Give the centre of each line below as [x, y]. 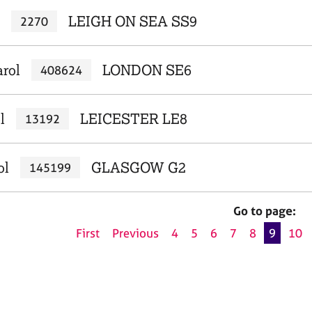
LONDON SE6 [147, 70]
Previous [135, 233]
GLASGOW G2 [138, 167]
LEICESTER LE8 [133, 119]
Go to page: [265, 211]
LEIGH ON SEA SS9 [132, 21]
